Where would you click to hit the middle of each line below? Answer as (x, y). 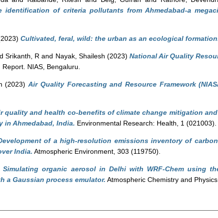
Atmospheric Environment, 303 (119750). (97, 151)
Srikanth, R (23, 56)
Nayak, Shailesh (80, 56)
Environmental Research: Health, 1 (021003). (146, 123)
